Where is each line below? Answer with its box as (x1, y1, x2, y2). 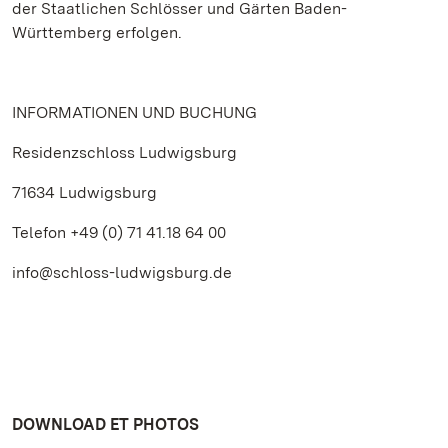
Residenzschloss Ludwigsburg (12, 143, 237, 162)
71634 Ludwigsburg (12, 183, 157, 202)
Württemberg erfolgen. (12, 23, 182, 42)
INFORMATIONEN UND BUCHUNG (12, 103, 257, 122)
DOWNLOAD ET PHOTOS (12, 415, 199, 434)
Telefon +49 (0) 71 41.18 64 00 (12, 223, 226, 242)
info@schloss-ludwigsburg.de (12, 263, 232, 282)
